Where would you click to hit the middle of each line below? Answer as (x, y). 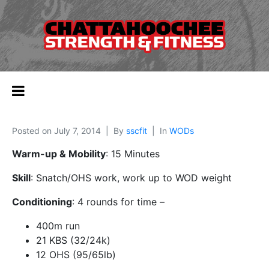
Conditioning (42, 202)
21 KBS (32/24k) (73, 240)
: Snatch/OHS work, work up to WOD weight (131, 178)
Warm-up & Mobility (59, 154)
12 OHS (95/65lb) (76, 255)
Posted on (33, 131)
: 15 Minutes (133, 154)
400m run (58, 226)
